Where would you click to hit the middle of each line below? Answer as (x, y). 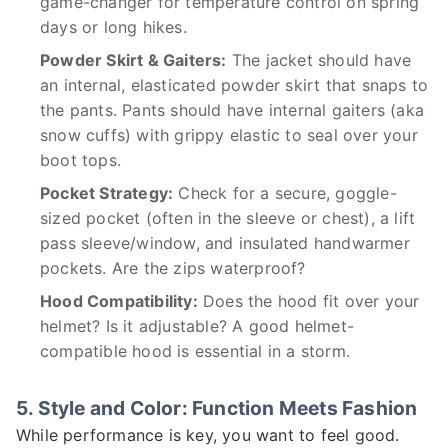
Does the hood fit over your (308, 301)
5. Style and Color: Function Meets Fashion (217, 408)
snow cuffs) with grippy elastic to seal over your (229, 135)
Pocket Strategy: (107, 193)
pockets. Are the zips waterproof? (173, 268)
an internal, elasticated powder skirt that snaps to (234, 85)
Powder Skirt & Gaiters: (133, 60)
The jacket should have (319, 60)
